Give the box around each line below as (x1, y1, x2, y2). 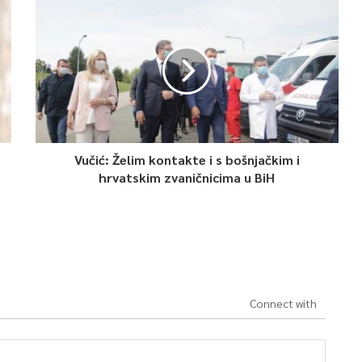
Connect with (249, 296, 317, 310)
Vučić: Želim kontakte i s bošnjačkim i (74, 151, 300, 168)
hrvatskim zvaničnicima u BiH (99, 169, 276, 186)
